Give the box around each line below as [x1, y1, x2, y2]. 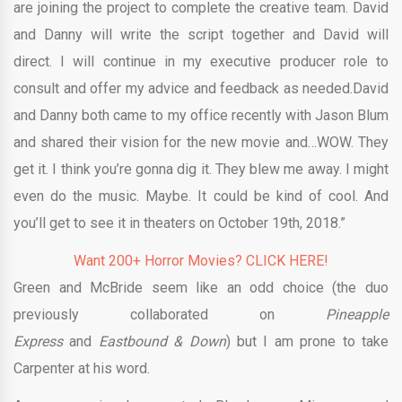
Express [13, 333, 70, 351]
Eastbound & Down [98, 333, 226, 351]
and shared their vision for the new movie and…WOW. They [13, 134, 389, 152]
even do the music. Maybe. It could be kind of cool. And [13, 188, 389, 205]
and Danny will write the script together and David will [13, 26, 389, 44]
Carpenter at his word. [13, 360, 150, 378]
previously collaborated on [13, 306, 326, 324]
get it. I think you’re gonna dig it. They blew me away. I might [13, 161, 389, 179]
